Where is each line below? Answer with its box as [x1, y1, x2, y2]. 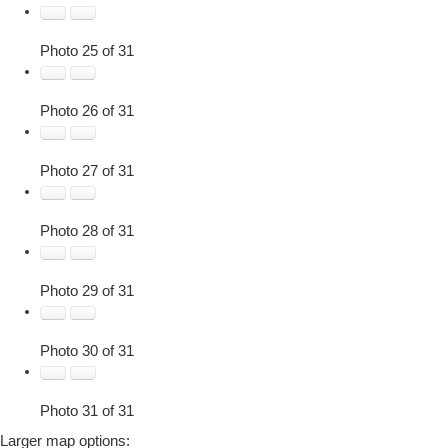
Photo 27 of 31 [40, 163, 134, 180]
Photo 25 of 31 [40, 43, 134, 60]
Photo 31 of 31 [40, 403, 134, 420]
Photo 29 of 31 [40, 283, 134, 300]
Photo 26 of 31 [40, 103, 134, 120]
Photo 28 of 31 [40, 223, 134, 240]
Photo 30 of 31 [40, 343, 134, 360]
